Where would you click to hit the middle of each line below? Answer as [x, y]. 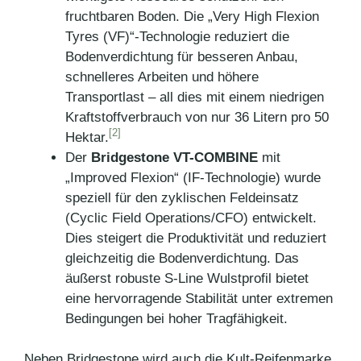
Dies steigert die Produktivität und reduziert [196, 238]
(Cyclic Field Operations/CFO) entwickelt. [191, 218]
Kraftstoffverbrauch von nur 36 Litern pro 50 [197, 117]
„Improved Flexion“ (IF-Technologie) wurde [193, 177]
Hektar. [87, 137]
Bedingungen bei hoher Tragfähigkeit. [176, 318]
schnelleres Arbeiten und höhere [162, 77]
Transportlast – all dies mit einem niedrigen [195, 97]
